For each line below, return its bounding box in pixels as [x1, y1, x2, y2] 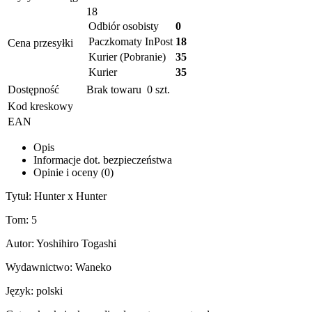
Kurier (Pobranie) [88, 51, 166, 63]
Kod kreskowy [8, 100, 73, 113]
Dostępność [8, 84, 59, 96]
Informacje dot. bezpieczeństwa [33, 154, 172, 166]
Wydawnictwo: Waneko [6, 261, 111, 274]
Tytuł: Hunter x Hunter [6, 190, 107, 203]
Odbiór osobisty [88, 20, 159, 33]
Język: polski [6, 285, 63, 297]
